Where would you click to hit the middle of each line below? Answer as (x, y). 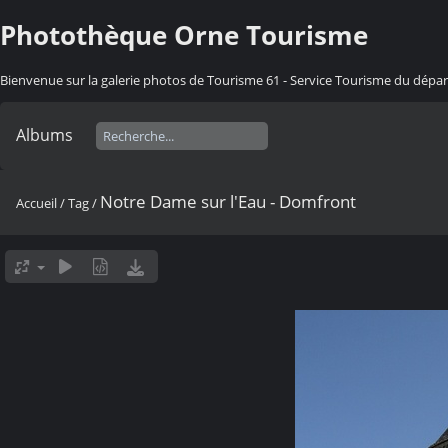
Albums (44, 134)
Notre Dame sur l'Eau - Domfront (228, 201)
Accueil (36, 202)
